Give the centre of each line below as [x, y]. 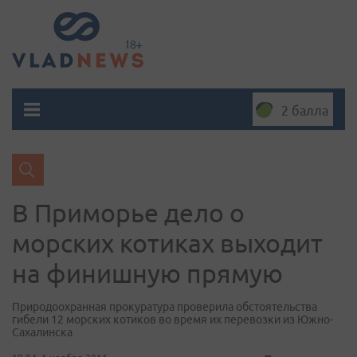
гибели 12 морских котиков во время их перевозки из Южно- [173, 320]
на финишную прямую [147, 273]
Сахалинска [42, 332]
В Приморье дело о [128, 213]
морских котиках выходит [167, 243]
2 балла [305, 111]
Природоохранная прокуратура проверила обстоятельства [165, 307]
